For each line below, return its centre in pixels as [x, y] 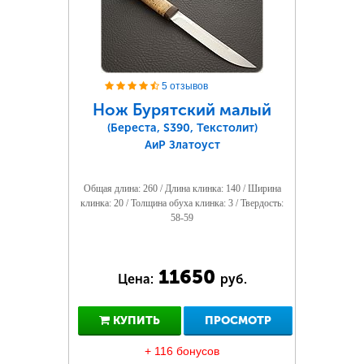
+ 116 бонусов [182, 351]
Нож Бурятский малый [182, 110]
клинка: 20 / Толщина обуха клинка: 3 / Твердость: [182, 203]
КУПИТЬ [134, 321]
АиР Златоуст [182, 145]
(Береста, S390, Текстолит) [182, 128]
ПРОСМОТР [238, 321]
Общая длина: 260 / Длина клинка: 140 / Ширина [182, 188]
